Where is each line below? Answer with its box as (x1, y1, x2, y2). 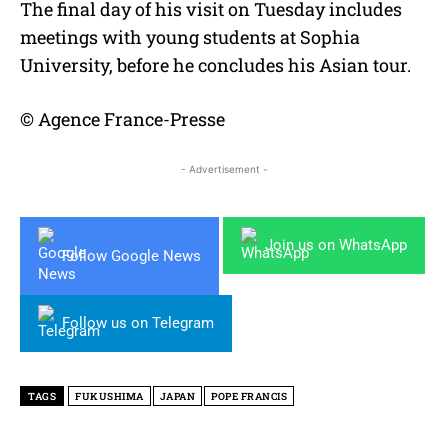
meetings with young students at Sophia (20, 25, 360, 50)
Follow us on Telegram (62, 314, 214, 333)
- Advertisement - (180, 163, 268, 176)
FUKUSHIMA (75, 390, 144, 404)
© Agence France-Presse (20, 107, 225, 132)
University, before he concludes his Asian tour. (20, 53, 411, 78)
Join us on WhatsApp (265, 236, 407, 255)
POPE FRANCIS (211, 390, 287, 404)
